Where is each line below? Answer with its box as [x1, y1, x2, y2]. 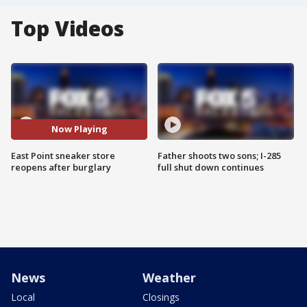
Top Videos [11, 14, 124, 42]
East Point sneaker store [11, 149, 115, 162]
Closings [143, 290, 180, 304]
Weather [143, 269, 196, 286]
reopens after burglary [11, 160, 111, 173]
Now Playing [51, 123, 108, 136]
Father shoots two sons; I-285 [158, 149, 281, 162]
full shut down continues [158, 160, 264, 173]
